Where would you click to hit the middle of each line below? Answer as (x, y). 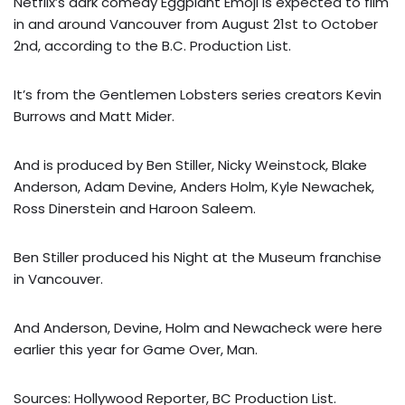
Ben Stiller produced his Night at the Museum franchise (198, 257)
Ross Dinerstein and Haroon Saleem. (135, 208)
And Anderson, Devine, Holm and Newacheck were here (198, 327)
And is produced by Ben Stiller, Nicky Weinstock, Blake (190, 165)
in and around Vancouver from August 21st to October (196, 24)
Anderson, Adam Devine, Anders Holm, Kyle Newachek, (194, 186)
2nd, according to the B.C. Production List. (152, 45)
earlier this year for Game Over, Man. (136, 349)
